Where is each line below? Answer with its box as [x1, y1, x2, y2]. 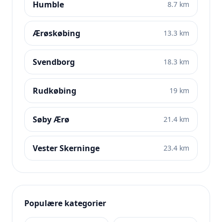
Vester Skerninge [33, 143, 100, 154]
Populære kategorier [24, 198, 106, 209]
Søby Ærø [33, 114, 69, 125]
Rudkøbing [33, 85, 76, 96]
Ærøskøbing [33, 28, 80, 39]
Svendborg [33, 56, 75, 67]
